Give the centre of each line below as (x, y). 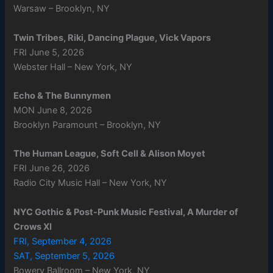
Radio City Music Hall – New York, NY (90, 183)
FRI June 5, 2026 (49, 52)
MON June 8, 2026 (53, 110)
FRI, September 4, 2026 (63, 241)
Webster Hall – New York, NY (73, 67)
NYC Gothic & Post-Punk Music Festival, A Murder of (126, 212)
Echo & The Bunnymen (62, 95)
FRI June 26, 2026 (52, 168)
